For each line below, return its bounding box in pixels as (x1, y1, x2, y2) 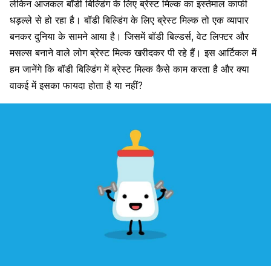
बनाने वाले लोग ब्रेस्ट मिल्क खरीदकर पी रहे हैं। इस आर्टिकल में (32, 47, 256, 59)
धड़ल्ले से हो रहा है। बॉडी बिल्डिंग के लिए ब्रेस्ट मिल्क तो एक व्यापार (10, 14, 249, 26)
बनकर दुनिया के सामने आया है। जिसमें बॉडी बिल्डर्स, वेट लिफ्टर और (10, 30, 249, 42)
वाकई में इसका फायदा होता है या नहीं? (10, 79, 143, 91)
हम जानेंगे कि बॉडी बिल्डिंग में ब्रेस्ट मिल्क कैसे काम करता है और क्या (10, 63, 249, 75)
